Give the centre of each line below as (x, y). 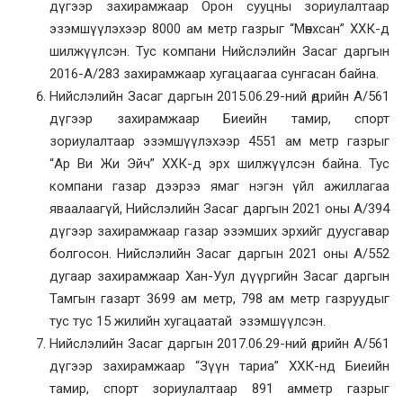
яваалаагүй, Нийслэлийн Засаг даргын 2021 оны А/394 (219, 209)
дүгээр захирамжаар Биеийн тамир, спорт (219, 119)
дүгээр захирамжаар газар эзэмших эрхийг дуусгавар (219, 232)
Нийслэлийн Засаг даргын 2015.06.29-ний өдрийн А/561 (219, 97)
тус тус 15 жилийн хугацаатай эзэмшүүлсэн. (188, 322)
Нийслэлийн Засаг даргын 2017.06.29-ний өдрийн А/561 (219, 344)
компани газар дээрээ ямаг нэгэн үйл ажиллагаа (219, 187)
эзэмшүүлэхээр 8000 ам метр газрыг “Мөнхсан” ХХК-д (219, 29)
